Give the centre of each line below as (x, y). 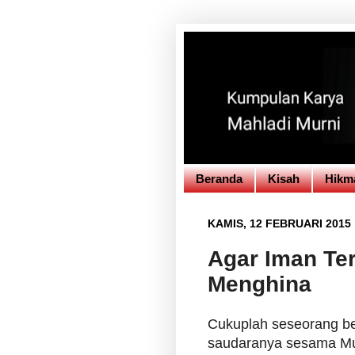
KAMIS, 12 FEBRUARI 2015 (279, 223)
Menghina (260, 284)
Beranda (219, 179)
